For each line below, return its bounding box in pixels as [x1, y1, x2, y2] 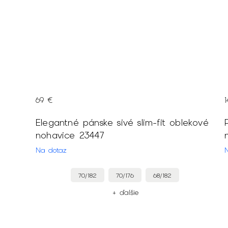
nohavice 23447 [36, 129, 104, 141]
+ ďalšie [111, 188, 138, 197]
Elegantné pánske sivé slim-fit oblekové [36, 117, 209, 129]
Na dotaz [36, 146, 67, 155]
